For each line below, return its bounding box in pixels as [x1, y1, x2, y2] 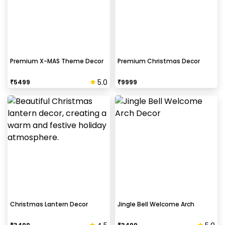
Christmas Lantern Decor [10, 200, 88, 209]
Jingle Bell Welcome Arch [118, 200, 194, 209]
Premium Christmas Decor [118, 57, 200, 66]
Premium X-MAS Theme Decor [10, 57, 103, 66]
